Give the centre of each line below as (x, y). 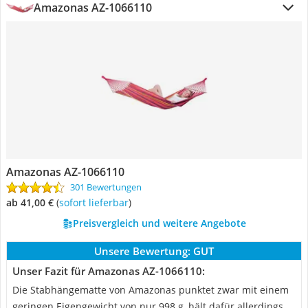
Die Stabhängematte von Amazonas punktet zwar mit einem (151, 290)
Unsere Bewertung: (142, 251)
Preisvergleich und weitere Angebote (159, 223)
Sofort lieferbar (96, 202)
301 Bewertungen (106, 187)
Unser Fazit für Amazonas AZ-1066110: (109, 271)
